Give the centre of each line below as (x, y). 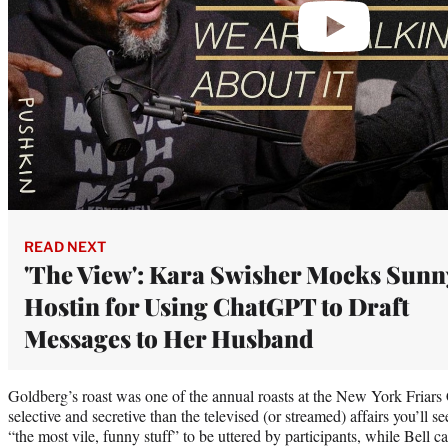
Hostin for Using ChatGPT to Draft (216, 305)
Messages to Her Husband (169, 337)
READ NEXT (65, 246)
